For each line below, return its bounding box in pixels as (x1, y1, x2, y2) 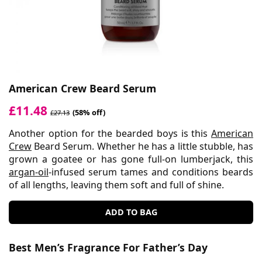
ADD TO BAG (105, 206, 157, 218)
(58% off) (73, 106, 105, 118)
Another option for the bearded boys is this (9, 126, 211, 140)
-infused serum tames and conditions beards (49, 165, 253, 178)
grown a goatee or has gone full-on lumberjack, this (9, 152, 253, 166)
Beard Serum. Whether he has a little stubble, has (32, 139, 253, 153)
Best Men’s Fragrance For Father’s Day (9, 240, 208, 254)
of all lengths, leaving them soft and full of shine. (9, 178, 224, 191)
